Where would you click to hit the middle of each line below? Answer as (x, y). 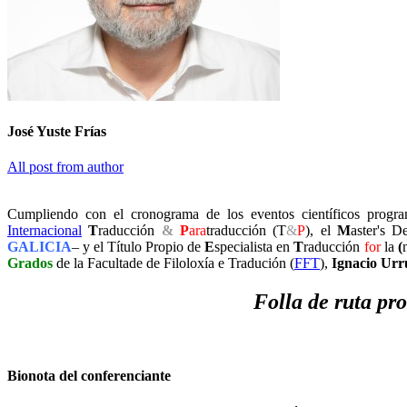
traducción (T (247, 231)
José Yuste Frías (57, 132)
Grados (30, 263)
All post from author (65, 167)
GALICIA (40, 247)
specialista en (254, 247)
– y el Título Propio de (139, 247)
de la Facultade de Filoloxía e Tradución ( (174, 263)
